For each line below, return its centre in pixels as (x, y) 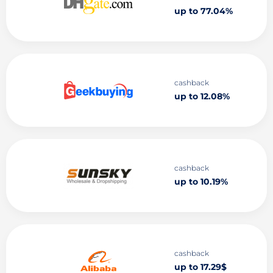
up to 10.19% (201, 182)
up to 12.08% (202, 96)
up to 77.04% (203, 11)
